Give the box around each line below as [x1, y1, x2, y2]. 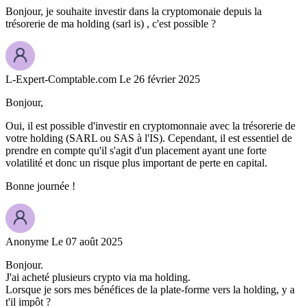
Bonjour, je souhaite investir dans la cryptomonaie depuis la [5, 5, 262, 18]
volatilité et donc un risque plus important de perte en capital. [5, 157, 267, 169]
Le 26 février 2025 [119, 73, 200, 86]
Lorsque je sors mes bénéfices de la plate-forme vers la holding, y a [5, 284, 295, 296]
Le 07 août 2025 [51, 236, 123, 248]
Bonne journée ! [5, 180, 75, 193]
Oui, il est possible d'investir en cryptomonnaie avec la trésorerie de [5, 120, 295, 132]
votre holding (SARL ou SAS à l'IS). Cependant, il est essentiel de [5, 132, 292, 145]
